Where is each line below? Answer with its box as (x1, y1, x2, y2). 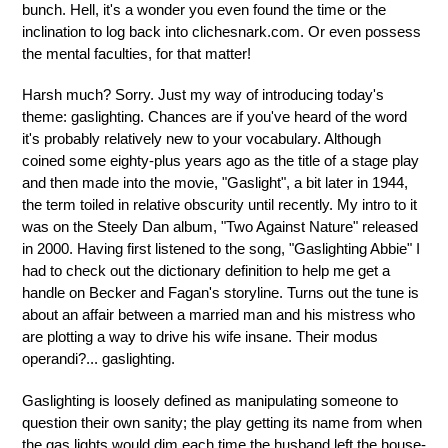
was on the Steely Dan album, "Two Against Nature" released (22, 218, 418, 236)
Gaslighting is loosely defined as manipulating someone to (22, 391, 398, 409)
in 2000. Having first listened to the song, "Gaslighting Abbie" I (22, 240, 420, 258)
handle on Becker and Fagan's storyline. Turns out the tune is (22, 284, 419, 302)
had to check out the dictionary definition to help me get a (22, 262, 390, 280)
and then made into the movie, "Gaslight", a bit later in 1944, (22, 174, 408, 192)
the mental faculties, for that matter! (22, 45, 251, 62)
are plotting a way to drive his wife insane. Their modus (22, 328, 378, 346)
